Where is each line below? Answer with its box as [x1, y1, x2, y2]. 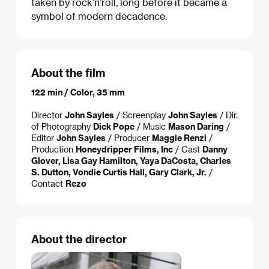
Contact [31, 178, 65, 189]
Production [31, 144, 76, 154]
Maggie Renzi [152, 132, 207, 143]
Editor [31, 132, 56, 143]
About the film [31, 66, 105, 79]
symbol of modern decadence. [31, 10, 167, 22]
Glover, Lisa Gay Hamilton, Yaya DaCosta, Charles [31, 155, 231, 166]
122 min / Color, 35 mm [31, 86, 125, 97]
